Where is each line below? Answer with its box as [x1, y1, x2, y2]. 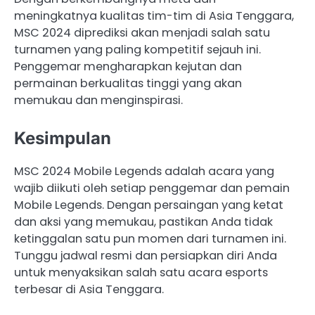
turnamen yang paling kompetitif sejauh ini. [14, 41, 261, 58]
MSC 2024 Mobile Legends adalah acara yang [14, 162, 274, 179]
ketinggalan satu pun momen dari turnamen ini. [14, 230, 286, 247]
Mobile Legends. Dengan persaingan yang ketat [14, 196, 283, 213]
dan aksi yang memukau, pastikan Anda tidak [14, 213, 273, 230]
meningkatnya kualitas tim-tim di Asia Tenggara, [14, 8, 294, 25]
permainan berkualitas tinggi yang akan [14, 75, 242, 92]
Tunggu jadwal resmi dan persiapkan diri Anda [14, 247, 277, 264]
